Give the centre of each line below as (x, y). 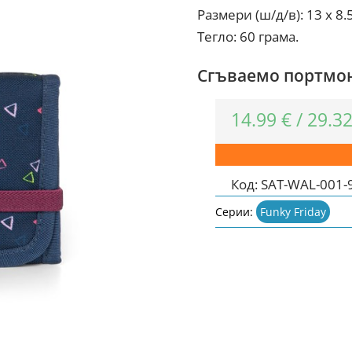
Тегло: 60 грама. (247, 37)
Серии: (236, 211)
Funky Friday (293, 211)
